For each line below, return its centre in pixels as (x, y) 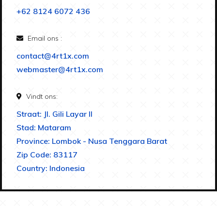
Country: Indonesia (51, 168)
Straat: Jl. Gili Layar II (54, 114)
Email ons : (44, 38)
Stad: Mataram (44, 127)
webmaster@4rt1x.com (60, 69)
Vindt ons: (41, 96)
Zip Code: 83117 (47, 155)
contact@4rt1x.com (53, 56)
